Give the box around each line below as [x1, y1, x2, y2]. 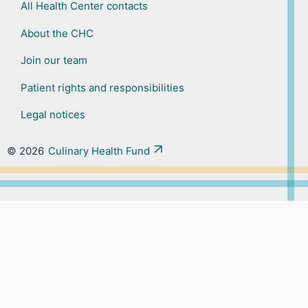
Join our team [20, 54, 87, 67]
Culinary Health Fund [48, 144, 150, 158]
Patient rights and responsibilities [20, 80, 184, 94]
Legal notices [20, 108, 85, 122]
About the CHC [20, 26, 93, 40]
